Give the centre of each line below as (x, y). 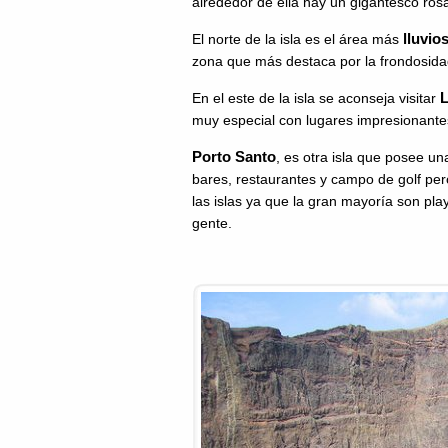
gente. (212, 223)
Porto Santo (234, 156)
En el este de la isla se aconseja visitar (316, 98)
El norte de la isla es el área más (297, 39)
